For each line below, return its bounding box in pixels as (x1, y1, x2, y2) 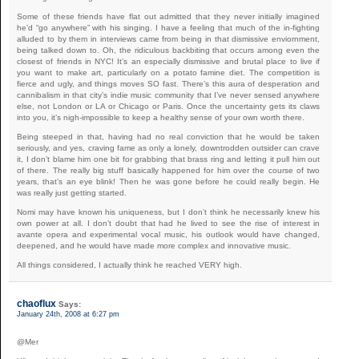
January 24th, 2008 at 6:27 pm (17, 309, 119, 318)
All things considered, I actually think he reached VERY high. (17, 260, 242, 269)
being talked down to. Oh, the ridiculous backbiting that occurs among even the (17, 45, 321, 54)
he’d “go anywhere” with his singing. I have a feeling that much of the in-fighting (17, 22, 321, 32)
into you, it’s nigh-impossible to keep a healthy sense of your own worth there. (17, 112, 305, 122)
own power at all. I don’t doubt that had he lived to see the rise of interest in (17, 218, 321, 228)
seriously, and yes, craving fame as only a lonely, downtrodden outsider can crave (17, 143, 321, 152)
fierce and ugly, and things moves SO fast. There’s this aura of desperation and (17, 79, 321, 88)
